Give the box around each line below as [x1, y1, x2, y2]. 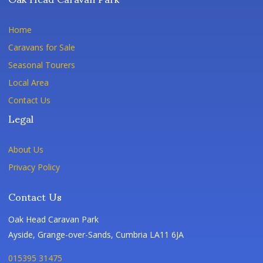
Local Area [8, 77, 49, 88]
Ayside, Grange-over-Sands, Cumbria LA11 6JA [8, 229, 184, 240]
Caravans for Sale [8, 42, 75, 53]
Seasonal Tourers [8, 59, 75, 70]
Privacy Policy [8, 161, 60, 173]
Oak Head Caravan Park [8, 214, 99, 225]
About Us [8, 144, 43, 155]
